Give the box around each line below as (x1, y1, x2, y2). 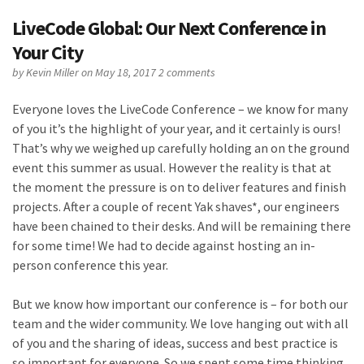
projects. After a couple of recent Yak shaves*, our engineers (12, 198, 340, 215)
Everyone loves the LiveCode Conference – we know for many (12, 101, 348, 118)
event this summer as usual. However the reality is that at (12, 159, 331, 176)
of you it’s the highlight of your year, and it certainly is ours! (12, 120, 340, 137)
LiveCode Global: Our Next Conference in (12, 15, 326, 41)
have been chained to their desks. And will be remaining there (12, 218, 351, 235)
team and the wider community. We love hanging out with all (12, 315, 349, 332)
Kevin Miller (26, 65, 81, 80)
